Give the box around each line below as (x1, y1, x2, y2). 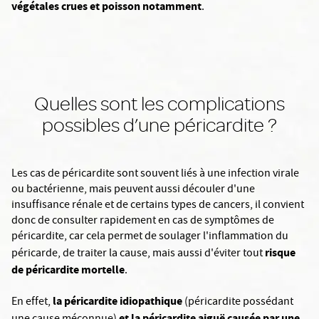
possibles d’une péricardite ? (42, 112, 277, 137)
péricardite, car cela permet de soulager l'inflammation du (11, 229, 288, 246)
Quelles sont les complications (34, 90, 285, 116)
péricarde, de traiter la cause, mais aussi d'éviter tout (11, 246, 265, 263)
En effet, (11, 294, 53, 311)
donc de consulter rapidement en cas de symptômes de (11, 213, 274, 230)
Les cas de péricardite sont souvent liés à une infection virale (11, 166, 299, 183)
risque (265, 245, 296, 260)
